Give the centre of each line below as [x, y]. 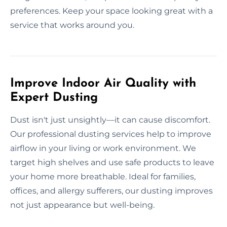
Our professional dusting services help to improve [111, 134]
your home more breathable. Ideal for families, [103, 176]
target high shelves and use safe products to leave [112, 162]
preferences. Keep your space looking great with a [111, 11]
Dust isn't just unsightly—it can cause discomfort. [110, 120]
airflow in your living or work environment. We [103, 148]
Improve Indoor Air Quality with [103, 83]
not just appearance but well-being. [82, 205]
